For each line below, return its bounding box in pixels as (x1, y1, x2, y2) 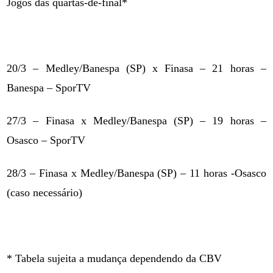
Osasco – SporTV (7, 134, 86, 146)
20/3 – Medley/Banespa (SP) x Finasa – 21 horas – (7, 62, 266, 74)
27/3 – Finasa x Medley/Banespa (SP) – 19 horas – (7, 115, 266, 127)
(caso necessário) (7, 186, 83, 199)
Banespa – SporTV (7, 82, 91, 94)
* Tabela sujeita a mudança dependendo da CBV (7, 252, 222, 264)
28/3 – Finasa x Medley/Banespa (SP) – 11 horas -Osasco (7, 167, 266, 179)
